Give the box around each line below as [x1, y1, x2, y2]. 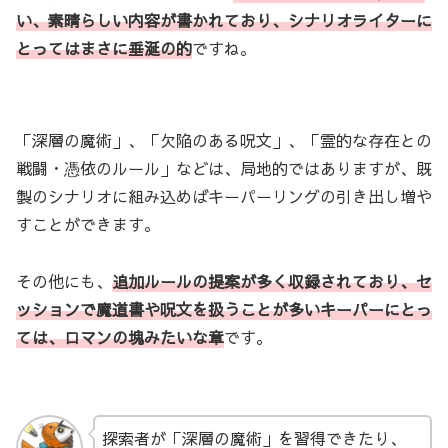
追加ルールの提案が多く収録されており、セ [112, 270, 432, 293]
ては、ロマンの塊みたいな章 [16, 326, 224, 349]
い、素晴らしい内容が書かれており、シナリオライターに [16, 9, 432, 32]
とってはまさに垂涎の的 [16, 37, 192, 60]
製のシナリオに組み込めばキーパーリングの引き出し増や [16, 185, 432, 208]
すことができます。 [16, 213, 160, 236]
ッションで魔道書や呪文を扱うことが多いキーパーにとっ [16, 298, 432, 321]
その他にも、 [16, 270, 112, 293]
